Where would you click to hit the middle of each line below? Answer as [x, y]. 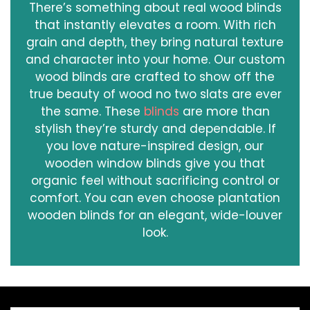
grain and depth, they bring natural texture [155, 43]
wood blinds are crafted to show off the [155, 77]
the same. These [92, 112]
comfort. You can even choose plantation [155, 198]
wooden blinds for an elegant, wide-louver [155, 216]
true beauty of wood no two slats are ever [155, 94]
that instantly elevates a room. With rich [155, 25]
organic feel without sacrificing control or [155, 181]
